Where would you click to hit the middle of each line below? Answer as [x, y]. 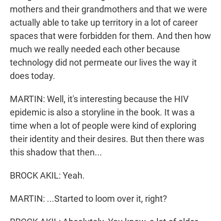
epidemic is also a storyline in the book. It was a [102, 112]
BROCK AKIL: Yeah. [47, 176]
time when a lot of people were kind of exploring [103, 126]
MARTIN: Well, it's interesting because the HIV [99, 99]
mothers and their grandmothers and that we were [109, 9]
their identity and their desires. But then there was [107, 139]
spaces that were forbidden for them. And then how [110, 36]
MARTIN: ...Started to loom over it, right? [89, 199]
